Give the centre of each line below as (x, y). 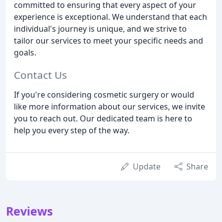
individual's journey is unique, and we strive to (100, 29)
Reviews (29, 211)
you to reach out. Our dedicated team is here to (103, 119)
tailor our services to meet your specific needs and (109, 41)
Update (147, 167)
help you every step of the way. (72, 131)
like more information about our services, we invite (110, 107)
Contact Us (40, 75)
